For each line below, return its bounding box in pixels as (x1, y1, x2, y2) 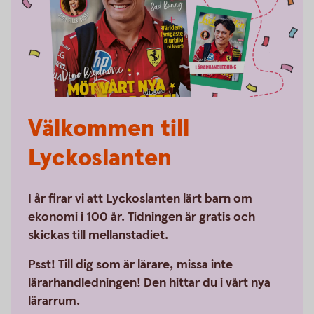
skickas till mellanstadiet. (28, 226, 171, 243)
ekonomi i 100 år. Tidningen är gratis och (28, 208, 255, 225)
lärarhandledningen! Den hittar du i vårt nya (28, 274, 271, 291)
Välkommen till (28, 112, 189, 145)
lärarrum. (28, 292, 83, 309)
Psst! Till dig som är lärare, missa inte (28, 256, 233, 273)
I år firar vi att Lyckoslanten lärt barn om (28, 190, 252, 207)
